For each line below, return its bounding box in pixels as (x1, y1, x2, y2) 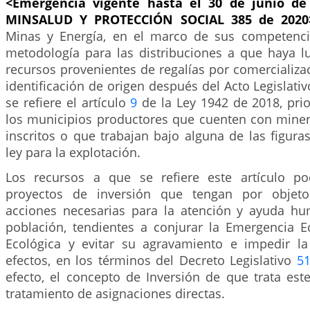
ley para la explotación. (6, 144, 140, 161)
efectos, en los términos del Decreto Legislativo (6, 252, 297, 268)
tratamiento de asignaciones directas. (6, 285, 225, 302)
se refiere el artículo (6, 94, 131, 111)
